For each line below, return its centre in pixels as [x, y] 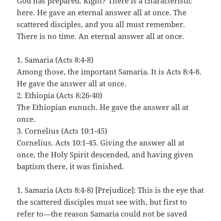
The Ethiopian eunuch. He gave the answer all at [103, 107]
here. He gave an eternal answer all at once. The [102, 12]
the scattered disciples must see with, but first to [102, 202]
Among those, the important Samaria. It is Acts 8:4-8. [109, 71]
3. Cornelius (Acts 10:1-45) [62, 130]
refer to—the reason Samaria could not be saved [102, 213]
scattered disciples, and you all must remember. [101, 24]
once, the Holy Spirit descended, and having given [105, 154]
